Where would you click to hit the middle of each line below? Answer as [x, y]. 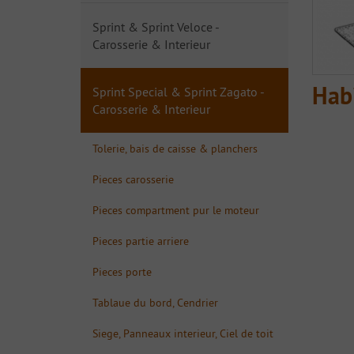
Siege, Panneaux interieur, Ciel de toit [183, 333]
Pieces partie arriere [141, 241]
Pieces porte [122, 271]
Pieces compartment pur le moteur [176, 210]
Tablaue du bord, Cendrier [155, 302]
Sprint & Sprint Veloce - [156, 27]
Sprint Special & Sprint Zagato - [178, 92]
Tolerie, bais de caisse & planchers [175, 148]
